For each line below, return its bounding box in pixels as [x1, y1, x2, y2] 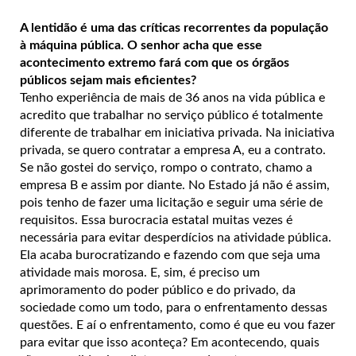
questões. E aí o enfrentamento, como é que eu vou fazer [20, 318, 335, 331]
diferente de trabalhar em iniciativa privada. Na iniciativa [20, 126, 335, 139]
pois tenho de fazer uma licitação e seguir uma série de [20, 195, 323, 209]
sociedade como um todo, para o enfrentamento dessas [20, 300, 327, 314]
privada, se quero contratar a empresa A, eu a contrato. [20, 143, 326, 157]
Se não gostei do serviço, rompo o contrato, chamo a [20, 161, 312, 174]
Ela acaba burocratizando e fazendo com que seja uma [20, 248, 320, 261]
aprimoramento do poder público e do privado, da [20, 283, 296, 296]
